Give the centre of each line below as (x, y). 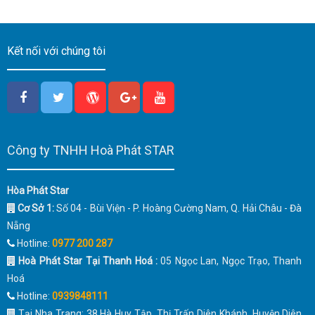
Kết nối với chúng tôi (56, 51)
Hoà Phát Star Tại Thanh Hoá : (86, 261)
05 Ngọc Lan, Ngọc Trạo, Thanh (230, 261)
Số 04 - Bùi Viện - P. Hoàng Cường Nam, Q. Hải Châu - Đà (179, 208)
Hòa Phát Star (38, 190)
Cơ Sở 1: (37, 208)
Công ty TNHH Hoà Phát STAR (91, 150)
